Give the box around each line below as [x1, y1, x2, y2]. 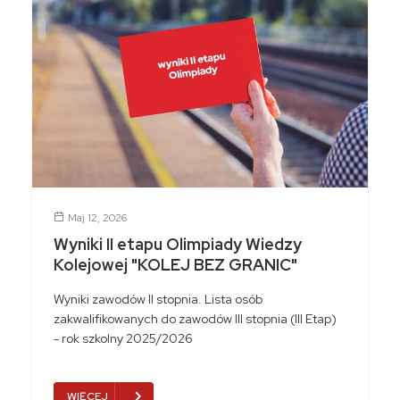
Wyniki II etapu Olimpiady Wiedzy [54, 234, 302, 255]
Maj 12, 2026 [68, 211, 127, 226]
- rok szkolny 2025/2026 [54, 330, 193, 347]
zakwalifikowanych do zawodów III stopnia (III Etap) [54, 311, 337, 328]
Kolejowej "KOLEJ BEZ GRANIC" [54, 254, 297, 276]
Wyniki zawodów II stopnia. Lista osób [54, 291, 262, 308]
